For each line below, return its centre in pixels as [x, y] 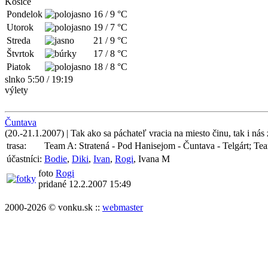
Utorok [20, 27]
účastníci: [24, 159]
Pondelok [25, 14]
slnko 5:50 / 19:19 [39, 79]
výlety [16, 90]
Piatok [19, 67]
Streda [19, 40]
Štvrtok [20, 54]
